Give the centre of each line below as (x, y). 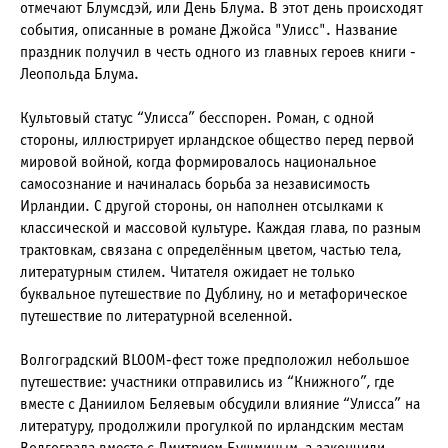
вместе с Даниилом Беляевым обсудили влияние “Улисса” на (220, 404)
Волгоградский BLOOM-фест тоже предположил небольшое (214, 360)
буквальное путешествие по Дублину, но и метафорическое (213, 294)
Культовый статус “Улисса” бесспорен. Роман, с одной (197, 118)
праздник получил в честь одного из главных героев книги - (218, 52)
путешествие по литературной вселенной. (156, 316)
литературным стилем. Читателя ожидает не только (187, 272)
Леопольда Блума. (79, 74)
